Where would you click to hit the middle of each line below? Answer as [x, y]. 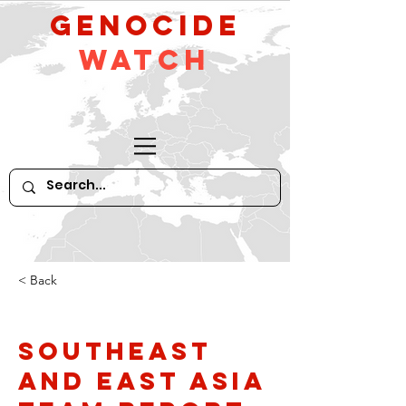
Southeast [115, 351]
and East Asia [142, 381]
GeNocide [145, 25]
